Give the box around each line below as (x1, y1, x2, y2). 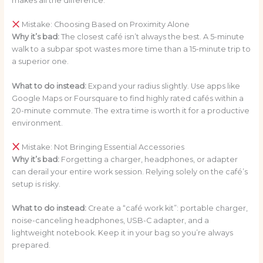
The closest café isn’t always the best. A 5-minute (59, 32, 244, 42)
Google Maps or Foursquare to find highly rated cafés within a (11, 93, 244, 103)
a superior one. (11, 57, 69, 66)
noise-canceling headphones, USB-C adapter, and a (11, 216, 209, 225)
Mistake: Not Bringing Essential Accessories (20, 142, 185, 151)
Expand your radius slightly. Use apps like (86, 81, 240, 90)
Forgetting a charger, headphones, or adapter (59, 154, 238, 164)
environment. (11, 118, 63, 127)
